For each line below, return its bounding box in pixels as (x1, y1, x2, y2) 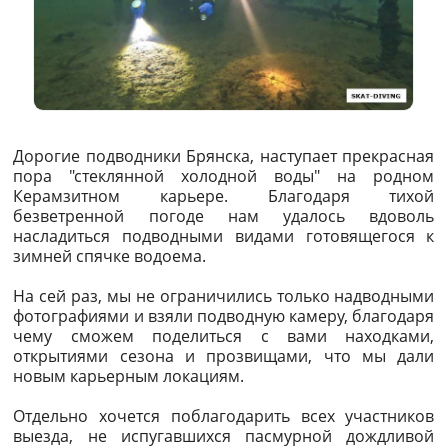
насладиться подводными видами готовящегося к (13, 225, 435, 248)
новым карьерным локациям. (13, 365, 245, 388)
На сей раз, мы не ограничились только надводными (13, 285, 435, 308)
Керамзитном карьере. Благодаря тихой (13, 185, 435, 208)
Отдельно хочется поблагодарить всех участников (13, 405, 435, 428)
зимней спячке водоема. (13, 245, 207, 268)
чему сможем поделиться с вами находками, (13, 325, 435, 348)
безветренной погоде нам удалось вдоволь (13, 205, 435, 228)
